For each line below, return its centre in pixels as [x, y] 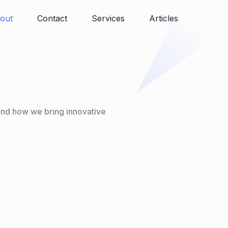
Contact [52, 18]
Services [108, 18]
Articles [164, 18]
